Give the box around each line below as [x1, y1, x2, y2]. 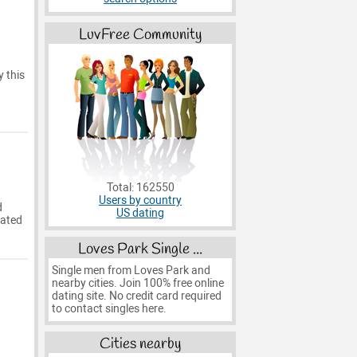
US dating [116, 206, 164, 221]
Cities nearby [100, 334, 181, 355]
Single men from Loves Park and [51, 263, 210, 277]
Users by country [99, 194, 182, 208]
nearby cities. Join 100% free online [51, 276, 224, 290]
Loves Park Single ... [78, 238, 202, 260]
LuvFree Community [79, 25, 202, 46]
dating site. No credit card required [51, 288, 222, 303]
